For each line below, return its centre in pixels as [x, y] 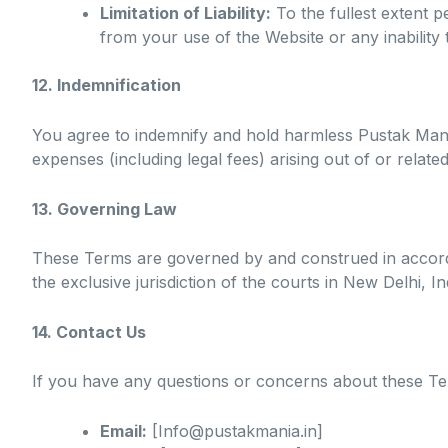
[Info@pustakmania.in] [235, 430]
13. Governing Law [104, 208]
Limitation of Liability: [185, 13]
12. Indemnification [106, 85]
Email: [123, 430]
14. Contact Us [89, 331]
